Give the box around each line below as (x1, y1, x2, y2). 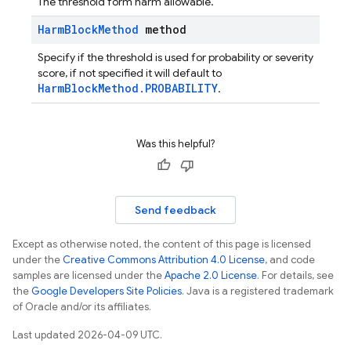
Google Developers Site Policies (31, 284, 182, 298)
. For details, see (257, 269, 334, 282)
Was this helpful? (136, 137, 215, 150)
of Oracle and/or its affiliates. (13, 300, 151, 313)
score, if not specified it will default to (38, 66, 222, 80)
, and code (265, 253, 315, 266)
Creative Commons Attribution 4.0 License (63, 253, 265, 266)
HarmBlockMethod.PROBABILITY (38, 81, 218, 96)
